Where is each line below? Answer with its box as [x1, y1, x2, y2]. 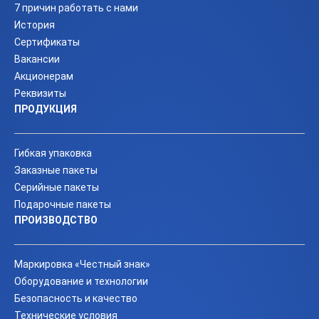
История [14, 19, 55, 31]
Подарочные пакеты [14, 199, 111, 210]
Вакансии [14, 53, 60, 65]
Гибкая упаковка [14, 147, 92, 159]
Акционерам [14, 70, 73, 82]
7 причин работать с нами [14, 2, 138, 14]
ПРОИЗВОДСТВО [14, 214, 98, 226]
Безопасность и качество [14, 293, 137, 304]
